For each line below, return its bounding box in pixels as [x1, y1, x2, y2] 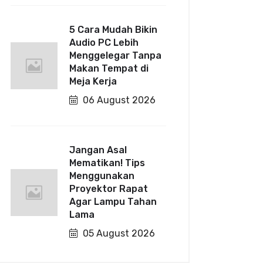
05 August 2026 [80, 228, 156, 239]
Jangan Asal [69, 144, 127, 156]
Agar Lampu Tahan [69, 196, 157, 207]
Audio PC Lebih [69, 37, 139, 48]
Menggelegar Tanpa [69, 50, 162, 61]
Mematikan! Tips [69, 157, 146, 168]
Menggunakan [69, 170, 135, 181]
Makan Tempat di [69, 63, 149, 74]
